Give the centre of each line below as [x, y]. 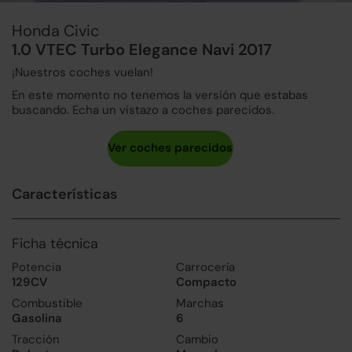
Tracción [36, 339]
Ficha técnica [55, 243]
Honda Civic [55, 30]
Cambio [197, 339]
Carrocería [205, 267]
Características [64, 194]
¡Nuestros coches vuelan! [82, 72]
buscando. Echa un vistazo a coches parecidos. [143, 110]
